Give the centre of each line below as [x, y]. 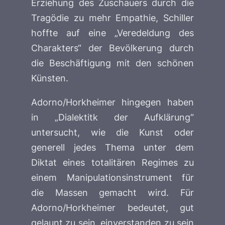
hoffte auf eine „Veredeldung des [113, 33]
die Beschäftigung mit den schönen [113, 63]
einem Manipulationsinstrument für [113, 178]
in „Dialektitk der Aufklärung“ [113, 117]
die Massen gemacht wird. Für [113, 193]
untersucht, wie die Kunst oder [113, 132]
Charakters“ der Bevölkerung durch [113, 48]
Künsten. [50, 78]
